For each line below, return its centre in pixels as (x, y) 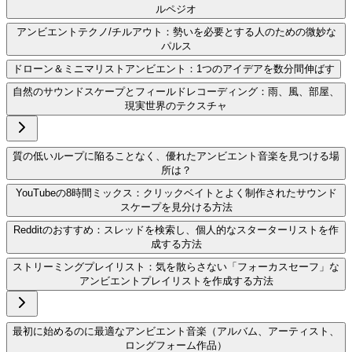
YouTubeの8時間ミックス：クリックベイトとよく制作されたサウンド (176, 193)
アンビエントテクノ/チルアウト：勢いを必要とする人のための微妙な (176, 32)
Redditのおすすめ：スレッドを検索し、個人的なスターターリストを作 (176, 230)
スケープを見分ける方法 (176, 207)
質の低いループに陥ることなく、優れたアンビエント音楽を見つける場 (176, 156)
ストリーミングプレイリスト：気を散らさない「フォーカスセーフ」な (176, 267)
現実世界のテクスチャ (176, 106)
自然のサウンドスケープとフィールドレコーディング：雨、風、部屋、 (176, 92)
